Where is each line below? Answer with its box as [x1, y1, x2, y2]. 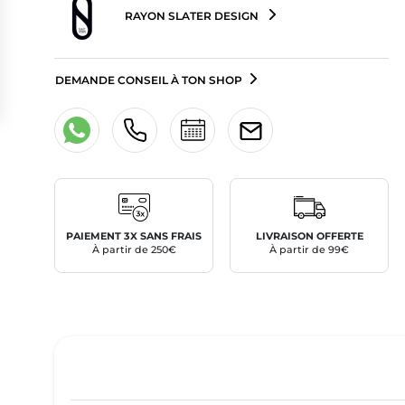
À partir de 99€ [269, 243, 350, 256]
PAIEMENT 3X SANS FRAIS [66, 230, 202, 242]
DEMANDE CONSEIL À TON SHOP [55, 72, 242, 87]
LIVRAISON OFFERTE [255, 230, 363, 242]
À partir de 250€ [91, 243, 176, 256]
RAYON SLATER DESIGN [122, 9, 261, 24]
